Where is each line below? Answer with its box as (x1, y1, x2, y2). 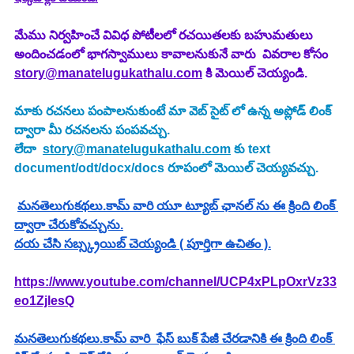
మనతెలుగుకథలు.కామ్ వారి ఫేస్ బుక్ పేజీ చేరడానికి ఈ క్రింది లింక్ (14, 332, 335, 346)
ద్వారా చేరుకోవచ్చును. (14, 218, 123, 232)
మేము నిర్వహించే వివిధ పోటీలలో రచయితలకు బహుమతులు (14, 28, 316, 43)
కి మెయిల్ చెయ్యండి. (202, 66, 307, 81)
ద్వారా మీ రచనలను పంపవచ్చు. (14, 123, 170, 137)
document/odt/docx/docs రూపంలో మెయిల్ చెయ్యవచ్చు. (14, 161, 318, 175)
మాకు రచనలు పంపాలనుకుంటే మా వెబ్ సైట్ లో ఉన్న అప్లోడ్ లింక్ (14, 104, 334, 119)
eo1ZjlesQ (14, 294, 74, 308)
